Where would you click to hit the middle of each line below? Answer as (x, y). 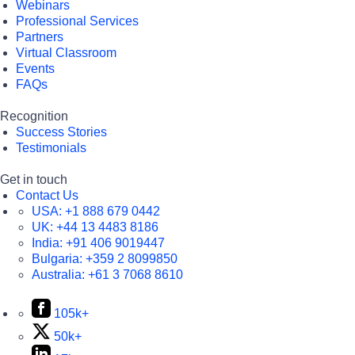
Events (35, 69)
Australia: (60, 275)
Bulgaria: (59, 259)
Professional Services (77, 21)
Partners (40, 37)
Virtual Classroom (66, 53)
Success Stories (61, 132)
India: (49, 243)
